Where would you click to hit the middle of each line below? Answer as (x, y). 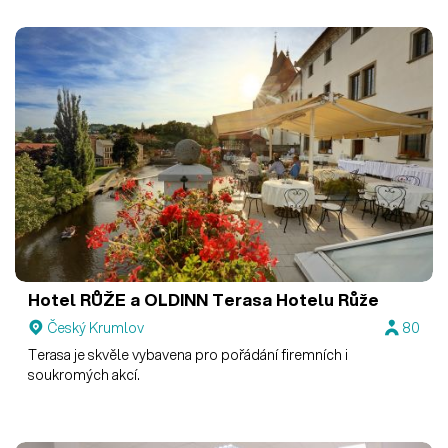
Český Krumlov (96, 327)
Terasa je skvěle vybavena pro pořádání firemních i (188, 354)
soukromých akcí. (84, 374)
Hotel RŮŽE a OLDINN (118, 300)
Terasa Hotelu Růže (294, 300)
